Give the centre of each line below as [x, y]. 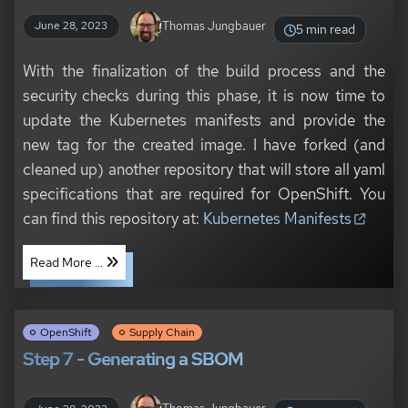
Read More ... [67, 263]
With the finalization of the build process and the [204, 71]
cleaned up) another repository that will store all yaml [204, 169]
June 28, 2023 [71, 26]
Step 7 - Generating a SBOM [133, 358]
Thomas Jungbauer [214, 25]
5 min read [326, 30]
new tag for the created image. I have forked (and [204, 145]
